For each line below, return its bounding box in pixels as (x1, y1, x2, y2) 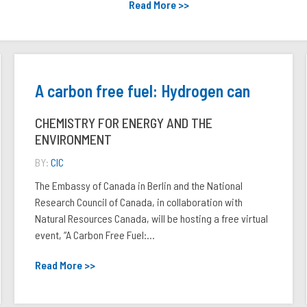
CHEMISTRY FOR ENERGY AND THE (34, 114, 212, 131)
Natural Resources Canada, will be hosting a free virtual (34, 212, 268, 225)
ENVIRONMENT (34, 131, 112, 147)
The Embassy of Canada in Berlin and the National (34, 179, 243, 192)
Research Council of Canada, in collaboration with (34, 195, 243, 208)
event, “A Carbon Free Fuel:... (34, 228, 155, 241)
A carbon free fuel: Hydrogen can (34, 81, 250, 101)
